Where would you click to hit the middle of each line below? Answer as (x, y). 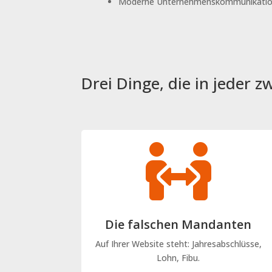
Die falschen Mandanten (178, 224)
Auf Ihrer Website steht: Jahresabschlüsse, (178, 243)
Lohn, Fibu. (178, 257)
